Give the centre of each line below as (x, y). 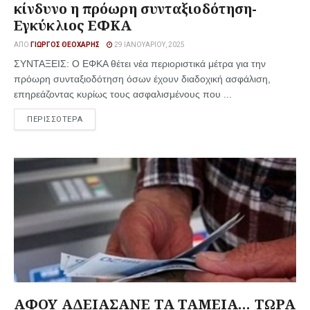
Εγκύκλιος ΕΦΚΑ (75, 25)
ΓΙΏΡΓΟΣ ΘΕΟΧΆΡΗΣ (65, 45)
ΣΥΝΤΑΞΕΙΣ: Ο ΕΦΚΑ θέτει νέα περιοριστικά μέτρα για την (140, 64)
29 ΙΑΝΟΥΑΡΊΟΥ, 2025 (149, 45)
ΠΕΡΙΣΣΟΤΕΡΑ (55, 119)
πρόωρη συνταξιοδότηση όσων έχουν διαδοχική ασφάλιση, (142, 79)
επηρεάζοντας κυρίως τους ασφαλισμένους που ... (123, 94)
